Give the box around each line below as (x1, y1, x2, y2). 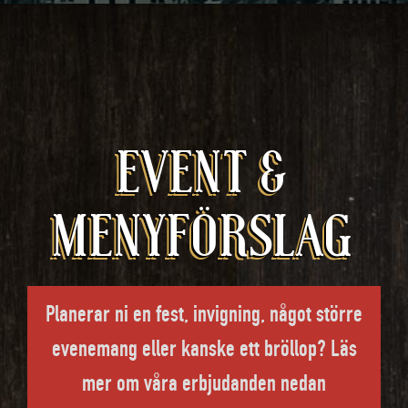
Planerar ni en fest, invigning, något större (46, 299, 362, 328)
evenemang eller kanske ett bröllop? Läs (51, 333, 357, 362)
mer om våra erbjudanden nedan (82, 368, 326, 397)
